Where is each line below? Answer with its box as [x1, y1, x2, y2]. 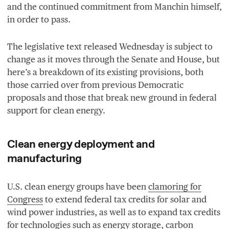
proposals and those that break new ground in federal [7, 92, 217, 103]
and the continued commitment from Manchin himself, [7, 1, 222, 12]
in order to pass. [7, 14, 71, 25]
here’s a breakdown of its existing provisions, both [7, 66, 203, 77]
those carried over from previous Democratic [7, 79, 184, 90]
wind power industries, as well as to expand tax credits [7, 207, 220, 217]
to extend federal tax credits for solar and [43, 194, 207, 204]
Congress [7, 194, 43, 204]
